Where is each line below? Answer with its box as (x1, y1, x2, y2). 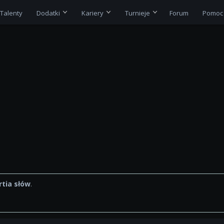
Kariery (81, 8, 103, 17)
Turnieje (124, 8, 150, 17)
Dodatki (36, 8, 60, 17)
